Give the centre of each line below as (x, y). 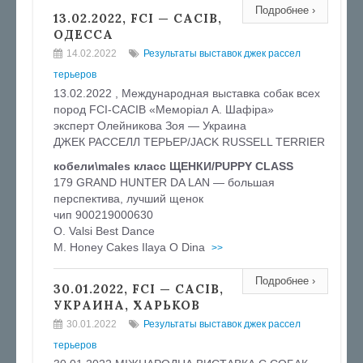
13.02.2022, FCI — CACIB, (138, 18)
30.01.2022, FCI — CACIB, (139, 289)
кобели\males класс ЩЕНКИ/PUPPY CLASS (173, 166)
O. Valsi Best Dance (104, 231)
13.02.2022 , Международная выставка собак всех (187, 93)
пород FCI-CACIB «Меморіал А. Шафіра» (164, 109)
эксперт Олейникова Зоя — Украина (150, 126)
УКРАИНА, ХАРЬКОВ (127, 305)
